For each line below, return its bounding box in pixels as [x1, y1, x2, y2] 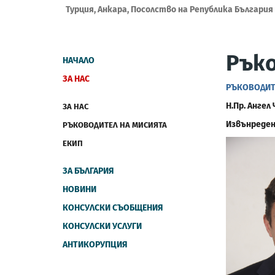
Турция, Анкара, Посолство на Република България [66, 4, 273, 15]
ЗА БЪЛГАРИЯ [63, 166, 114, 176]
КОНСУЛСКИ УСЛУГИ [63, 221, 142, 231]
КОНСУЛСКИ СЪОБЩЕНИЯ [63, 203, 163, 213]
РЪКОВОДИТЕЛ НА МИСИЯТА [63, 120, 167, 130]
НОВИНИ [63, 184, 96, 195]
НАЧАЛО [63, 55, 95, 66]
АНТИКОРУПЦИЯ [63, 239, 128, 250]
